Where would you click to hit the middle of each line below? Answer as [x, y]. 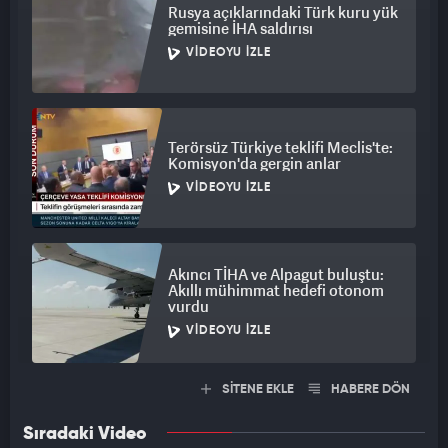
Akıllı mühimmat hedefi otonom [276, 290]
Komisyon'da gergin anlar [254, 163]
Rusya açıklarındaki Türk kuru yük [283, 12]
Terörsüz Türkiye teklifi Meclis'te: [280, 147]
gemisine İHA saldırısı [240, 28]
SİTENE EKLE [256, 390]
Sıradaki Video [85, 434]
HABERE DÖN [369, 390]
